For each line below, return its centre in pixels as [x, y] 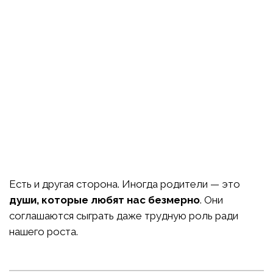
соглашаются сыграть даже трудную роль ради [124, 216]
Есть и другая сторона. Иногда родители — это [125, 184]
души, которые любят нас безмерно [105, 200]
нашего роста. [44, 232]
